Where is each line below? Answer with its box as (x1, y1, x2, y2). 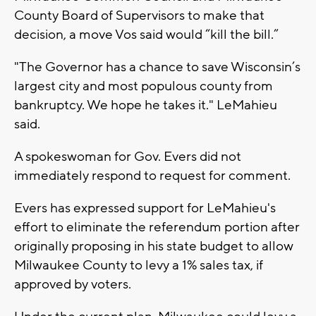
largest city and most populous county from (14, 77, 273, 95)
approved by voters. (14, 275, 131, 293)
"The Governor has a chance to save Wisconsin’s (14, 58, 300, 75)
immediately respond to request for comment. (14, 166, 291, 184)
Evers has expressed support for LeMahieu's (14, 199, 276, 217)
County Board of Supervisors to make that (14, 6, 265, 24)
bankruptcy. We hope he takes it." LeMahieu (14, 96, 277, 114)
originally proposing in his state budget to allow (14, 237, 293, 255)
